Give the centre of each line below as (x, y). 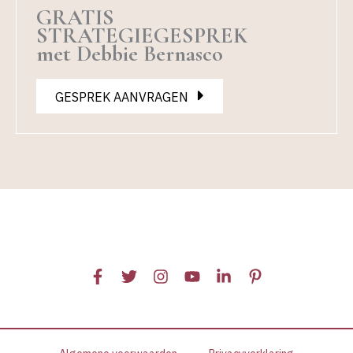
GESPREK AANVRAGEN (122, 97)
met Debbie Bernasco (130, 53)
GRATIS (75, 17)
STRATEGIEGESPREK (142, 35)
